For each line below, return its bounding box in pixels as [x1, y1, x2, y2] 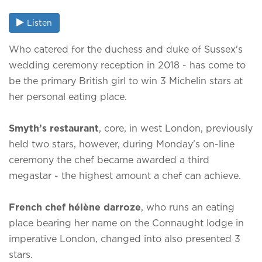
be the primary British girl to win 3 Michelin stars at [9, 75, 243, 86]
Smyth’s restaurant [9, 122, 99, 133]
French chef [9, 201, 65, 212]
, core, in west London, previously [99, 122, 253, 133]
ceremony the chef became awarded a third [9, 154, 209, 165]
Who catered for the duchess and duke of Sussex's [9, 43, 243, 54]
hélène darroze [68, 201, 141, 212]
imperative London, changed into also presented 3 [9, 233, 240, 244]
